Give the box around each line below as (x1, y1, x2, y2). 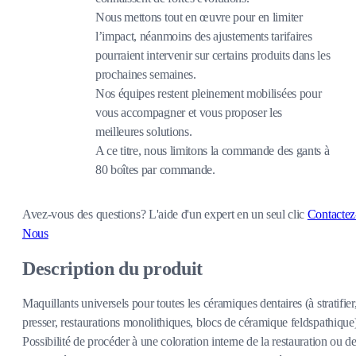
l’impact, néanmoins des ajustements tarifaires (95, 29, 312, 43)
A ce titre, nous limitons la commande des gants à (95, 143, 330, 157)
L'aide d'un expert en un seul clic (149, 207, 308, 221)
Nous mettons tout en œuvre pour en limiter (95, 10, 303, 24)
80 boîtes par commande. (95, 162, 215, 176)
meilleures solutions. (95, 124, 192, 138)
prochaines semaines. (95, 67, 196, 81)
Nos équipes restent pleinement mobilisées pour (95, 86, 322, 100)
